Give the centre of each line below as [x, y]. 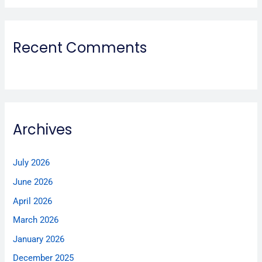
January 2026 [39, 239]
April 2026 [33, 201]
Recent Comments [80, 48]
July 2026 [32, 163]
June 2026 [33, 182]
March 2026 [36, 220]
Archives [43, 130]
